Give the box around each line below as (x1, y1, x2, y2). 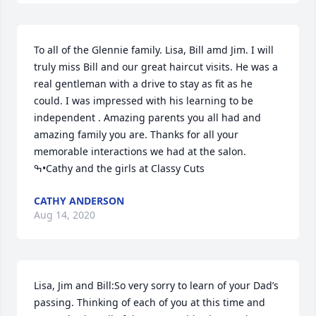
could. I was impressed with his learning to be (34, 94, 253, 107)
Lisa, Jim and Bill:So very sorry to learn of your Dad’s (34, 279, 279, 292)
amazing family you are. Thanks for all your (34, 128, 238, 141)
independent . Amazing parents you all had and (34, 111, 261, 124)
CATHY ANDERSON (34, 194, 124, 207)
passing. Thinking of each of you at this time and (34, 296, 265, 309)
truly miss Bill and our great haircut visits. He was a (34, 60, 278, 73)
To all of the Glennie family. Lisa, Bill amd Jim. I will (34, 43, 274, 56)
